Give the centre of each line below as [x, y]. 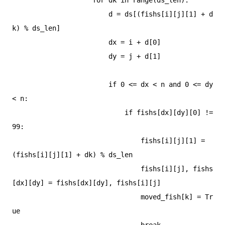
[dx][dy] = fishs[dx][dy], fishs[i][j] [86, 183]
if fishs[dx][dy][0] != [68, 112]
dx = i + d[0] [60, 42]
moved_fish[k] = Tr [76, 197]
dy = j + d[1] [60, 56]
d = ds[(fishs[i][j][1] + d [60, 14]
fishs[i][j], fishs [76, 168]
